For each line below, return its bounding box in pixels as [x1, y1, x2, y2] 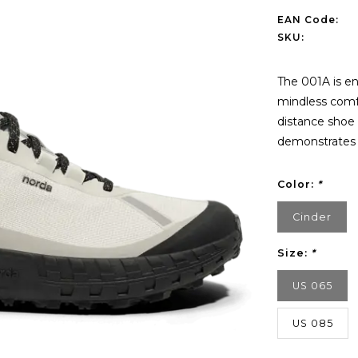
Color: [276, 178, 317, 190]
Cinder [292, 211, 332, 223]
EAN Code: [276, 14, 339, 26]
